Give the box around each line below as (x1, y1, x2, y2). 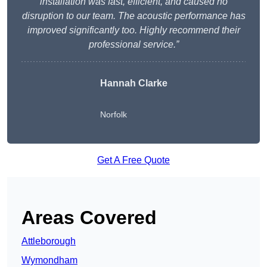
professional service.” (88, 39, 179, 50)
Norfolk (100, 110, 127, 120)
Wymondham (21, 255, 77, 266)
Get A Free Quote (97, 155, 170, 166)
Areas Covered (21, 207, 157, 229)
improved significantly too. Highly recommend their (27, 25, 240, 36)
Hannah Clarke (100, 78, 167, 89)
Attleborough (21, 236, 76, 247)
